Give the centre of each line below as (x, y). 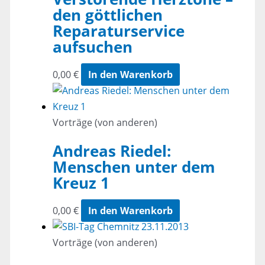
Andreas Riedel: (112, 151)
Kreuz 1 (81, 182)
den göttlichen (107, 14)
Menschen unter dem (134, 167)
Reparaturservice (118, 30)
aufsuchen (92, 46)
